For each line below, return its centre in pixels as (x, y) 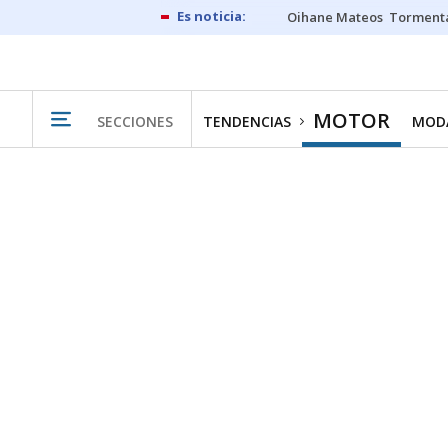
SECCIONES (135, 121)
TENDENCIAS (247, 121)
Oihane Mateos (335, 17)
